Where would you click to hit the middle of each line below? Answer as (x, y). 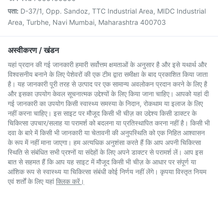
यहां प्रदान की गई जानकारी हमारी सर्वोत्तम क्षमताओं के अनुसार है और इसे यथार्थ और (107, 64)
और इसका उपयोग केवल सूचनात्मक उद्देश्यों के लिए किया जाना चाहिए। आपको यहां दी (108, 93)
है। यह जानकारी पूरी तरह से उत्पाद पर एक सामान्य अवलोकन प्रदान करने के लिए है (108, 84)
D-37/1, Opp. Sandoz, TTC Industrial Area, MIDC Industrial (113, 11)
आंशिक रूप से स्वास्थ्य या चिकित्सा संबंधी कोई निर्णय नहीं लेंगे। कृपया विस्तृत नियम (107, 171)
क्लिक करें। (70, 181)
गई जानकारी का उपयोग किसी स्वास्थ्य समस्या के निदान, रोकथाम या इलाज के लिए (105, 103)
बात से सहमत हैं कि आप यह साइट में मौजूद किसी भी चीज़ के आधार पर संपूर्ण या (102, 162)
